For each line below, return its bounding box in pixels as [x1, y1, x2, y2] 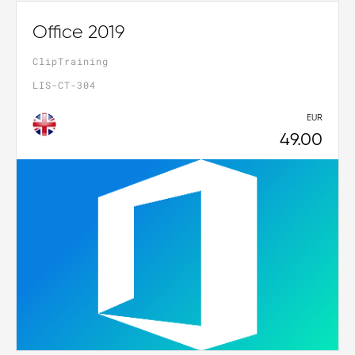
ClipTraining [32, 55, 109, 68]
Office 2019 [32, 24, 124, 43]
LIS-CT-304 [32, 78, 96, 92]
